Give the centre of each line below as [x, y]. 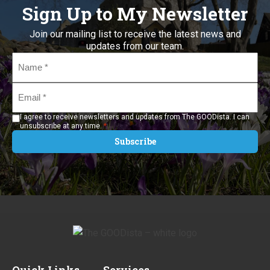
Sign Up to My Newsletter [135, 14]
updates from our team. [135, 46]
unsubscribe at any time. [61, 126]
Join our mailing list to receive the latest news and [135, 34]
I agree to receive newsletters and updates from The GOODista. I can [135, 117]
